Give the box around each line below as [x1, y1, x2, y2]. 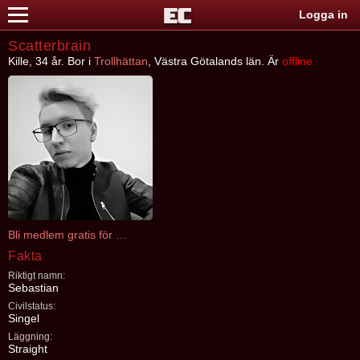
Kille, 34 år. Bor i [8, 55, 94, 67]
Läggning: [8, 331, 52, 342]
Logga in [299, 8, 348, 21]
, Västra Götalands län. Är [148, 55, 282, 67]
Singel [8, 312, 39, 325]
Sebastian [8, 281, 59, 294]
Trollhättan [94, 55, 148, 67]
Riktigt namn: [8, 270, 65, 281]
